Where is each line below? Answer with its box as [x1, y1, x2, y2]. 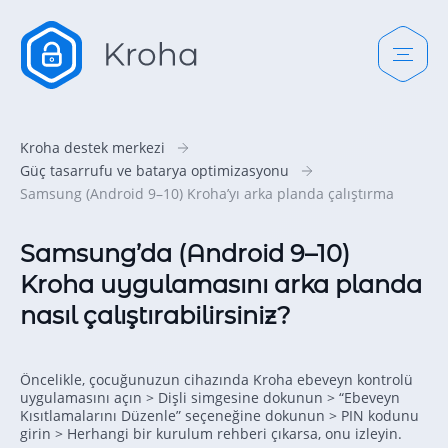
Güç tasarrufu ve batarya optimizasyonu [20, 160, 289, 180]
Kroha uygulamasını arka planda [20, 269, 422, 299]
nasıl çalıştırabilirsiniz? [20, 300, 291, 330]
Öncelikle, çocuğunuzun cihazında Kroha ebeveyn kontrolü [20, 369, 413, 389]
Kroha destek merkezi [20, 137, 165, 157]
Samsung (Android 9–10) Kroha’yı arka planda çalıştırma [20, 183, 394, 203]
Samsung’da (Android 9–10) [20, 238, 350, 268]
